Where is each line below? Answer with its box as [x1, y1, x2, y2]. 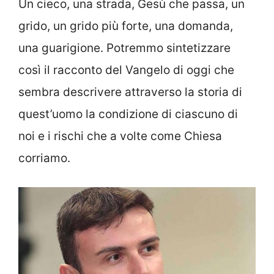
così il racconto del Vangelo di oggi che [18, 63, 234, 78]
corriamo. [18, 151, 70, 166]
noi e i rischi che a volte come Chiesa [18, 129, 222, 144]
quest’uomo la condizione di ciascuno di [18, 107, 238, 122]
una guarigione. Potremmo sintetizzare [18, 41, 231, 56]
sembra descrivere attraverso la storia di [18, 85, 242, 100]
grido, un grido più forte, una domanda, [18, 19, 233, 34]
